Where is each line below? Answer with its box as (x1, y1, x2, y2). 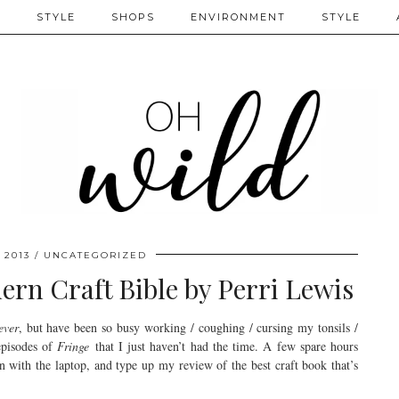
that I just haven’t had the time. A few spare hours (89, 338, 359, 354)
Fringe (57, 338, 90, 354)
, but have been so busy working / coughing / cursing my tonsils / (18, 319, 358, 336)
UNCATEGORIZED (44, 249, 147, 261)
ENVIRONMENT (191, 11, 286, 23)
